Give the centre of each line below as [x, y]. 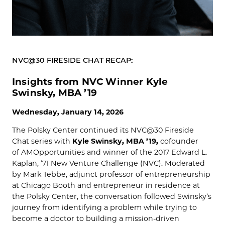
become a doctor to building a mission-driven [96, 218]
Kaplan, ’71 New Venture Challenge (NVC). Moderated [108, 163]
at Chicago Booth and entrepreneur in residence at [106, 185]
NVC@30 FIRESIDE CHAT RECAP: [72, 60]
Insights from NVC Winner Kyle [90, 81]
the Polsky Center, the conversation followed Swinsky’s [112, 196]
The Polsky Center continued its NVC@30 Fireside [103, 130]
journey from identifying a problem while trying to [104, 207]
